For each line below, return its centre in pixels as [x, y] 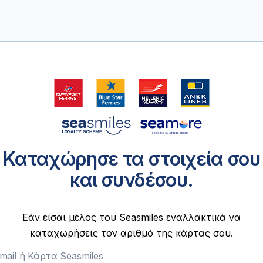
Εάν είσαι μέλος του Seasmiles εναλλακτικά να [131, 217]
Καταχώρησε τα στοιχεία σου [131, 159]
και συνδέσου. [131, 180]
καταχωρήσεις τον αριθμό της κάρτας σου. [131, 233]
